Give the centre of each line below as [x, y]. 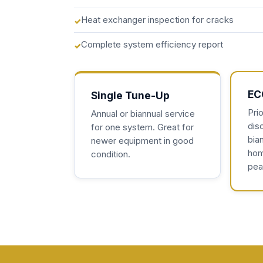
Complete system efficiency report [152, 44]
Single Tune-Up [130, 95]
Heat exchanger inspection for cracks [157, 20]
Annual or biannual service [143, 114]
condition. [111, 154]
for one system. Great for [142, 127]
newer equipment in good [142, 141]
